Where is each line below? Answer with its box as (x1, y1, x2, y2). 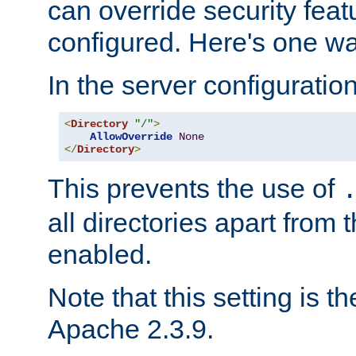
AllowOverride (90, 130, 172, 144)
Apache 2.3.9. (48, 314, 214, 345)
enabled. (48, 239, 152, 270)
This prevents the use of (48, 173, 342, 204)
